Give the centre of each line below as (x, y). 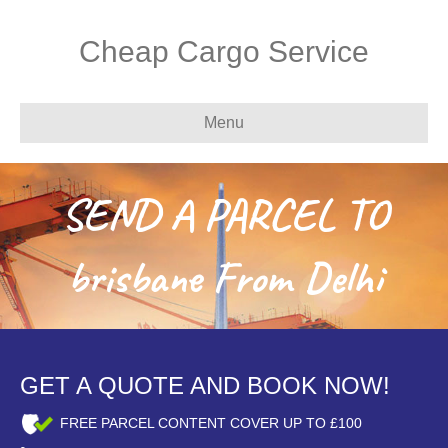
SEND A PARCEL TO (224, 214)
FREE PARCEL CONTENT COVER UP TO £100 (211, 423)
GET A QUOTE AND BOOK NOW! (205, 385)
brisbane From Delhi (224, 277)
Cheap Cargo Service (224, 51)
